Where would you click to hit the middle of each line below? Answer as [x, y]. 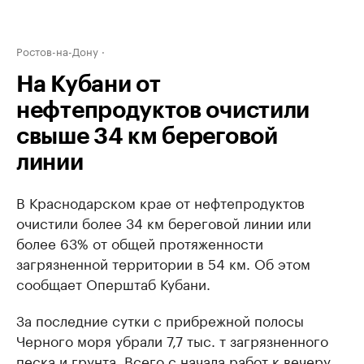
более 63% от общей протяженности [140, 242]
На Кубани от [89, 84]
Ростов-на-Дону [57, 50]
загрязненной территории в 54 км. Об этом [163, 262]
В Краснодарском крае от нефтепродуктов [160, 201]
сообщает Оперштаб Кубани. [113, 283]
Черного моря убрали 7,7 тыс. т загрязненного [172, 340]
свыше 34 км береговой [147, 136]
